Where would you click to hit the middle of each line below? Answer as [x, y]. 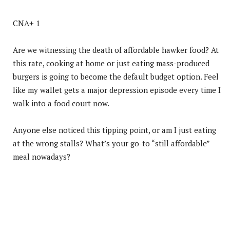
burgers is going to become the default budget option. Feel [116, 76]
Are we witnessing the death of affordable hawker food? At [116, 50]
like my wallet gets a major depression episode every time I [117, 90]
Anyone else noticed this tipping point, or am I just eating [114, 130]
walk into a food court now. [61, 103]
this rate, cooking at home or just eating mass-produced [111, 63]
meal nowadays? [42, 156]
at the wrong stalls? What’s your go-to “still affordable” [111, 143]
